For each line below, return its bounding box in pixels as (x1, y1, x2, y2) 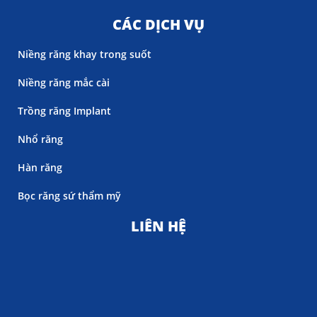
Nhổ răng (18, 132, 63, 146)
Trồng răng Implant (18, 103, 111, 117)
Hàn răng (18, 160, 62, 174)
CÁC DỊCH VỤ (113, 14, 204, 34)
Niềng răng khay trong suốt (18, 47, 151, 61)
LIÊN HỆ (131, 216, 186, 236)
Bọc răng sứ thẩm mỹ (18, 188, 121, 202)
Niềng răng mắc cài (18, 75, 110, 89)
